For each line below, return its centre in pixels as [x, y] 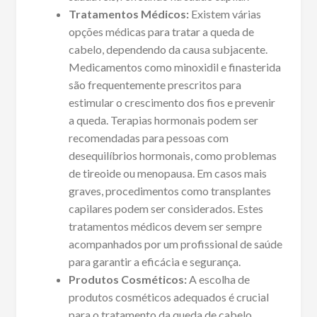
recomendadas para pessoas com [148, 138]
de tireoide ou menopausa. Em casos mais [167, 173]
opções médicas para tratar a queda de [161, 32]
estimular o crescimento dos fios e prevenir [172, 103]
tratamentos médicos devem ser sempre [165, 226]
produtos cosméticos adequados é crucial [168, 297]
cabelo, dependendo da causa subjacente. [168, 50]
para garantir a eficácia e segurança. [154, 262]
